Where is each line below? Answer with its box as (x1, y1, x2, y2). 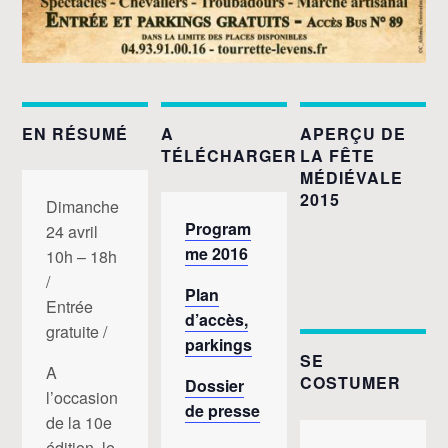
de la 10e (46, 411, 113, 435)
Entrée (46, 295, 94, 319)
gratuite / (46, 320, 108, 344)
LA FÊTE (299, 143, 375, 167)
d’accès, (185, 308, 249, 332)
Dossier (185, 374, 245, 398)
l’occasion (46, 386, 119, 410)
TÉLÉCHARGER (161, 143, 298, 167)
